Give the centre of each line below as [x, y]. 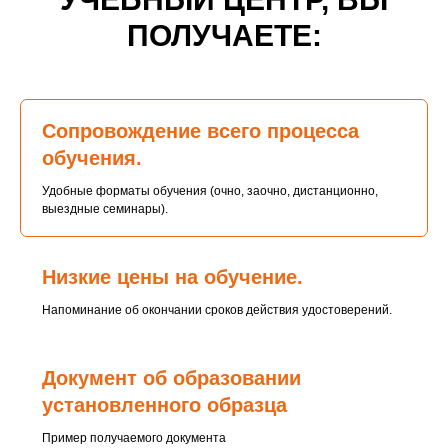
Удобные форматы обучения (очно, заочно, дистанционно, [210, 191]
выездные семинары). [105, 209]
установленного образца [164, 405]
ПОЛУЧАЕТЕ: [224, 35]
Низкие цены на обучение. [172, 277]
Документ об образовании [171, 378]
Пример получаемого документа [134, 438]
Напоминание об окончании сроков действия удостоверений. [217, 310]
